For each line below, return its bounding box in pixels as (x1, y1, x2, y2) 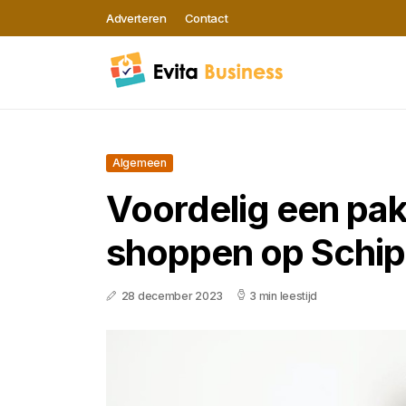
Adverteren (106, 11, 167, 25)
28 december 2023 (121, 289, 223, 303)
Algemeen (112, 156, 167, 169)
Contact (184, 11, 228, 25)
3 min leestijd (249, 289, 318, 303)
